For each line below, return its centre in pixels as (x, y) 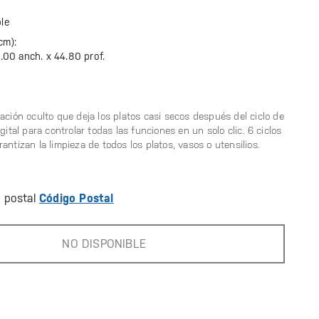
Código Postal (77, 198)
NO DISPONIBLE (104, 244)
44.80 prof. (80, 56)
